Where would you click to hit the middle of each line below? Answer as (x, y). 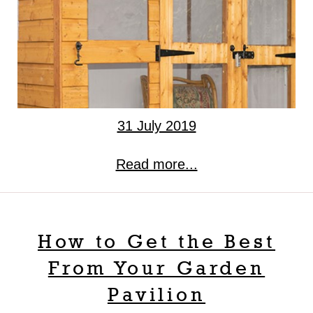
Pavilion (156, 294)
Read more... (156, 165)
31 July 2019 (156, 126)
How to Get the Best (156, 241)
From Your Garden (156, 268)
